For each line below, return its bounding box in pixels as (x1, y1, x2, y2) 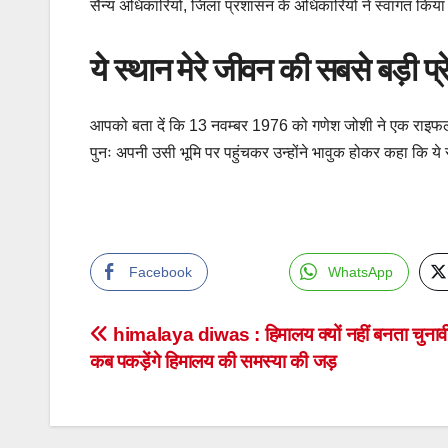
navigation (89, 363, 251, 403)
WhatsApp (328, 264, 393, 281)
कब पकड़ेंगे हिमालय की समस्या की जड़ (90, 351, 337, 373)
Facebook (129, 264, 192, 281)
